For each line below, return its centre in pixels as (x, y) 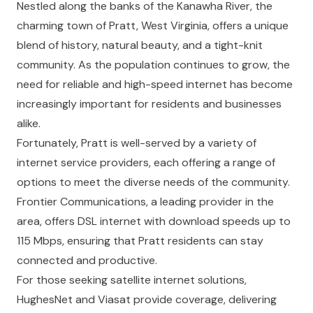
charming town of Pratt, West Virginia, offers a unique (153, 26)
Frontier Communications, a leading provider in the (145, 202)
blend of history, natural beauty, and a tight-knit (140, 45)
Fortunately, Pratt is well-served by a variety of (137, 143)
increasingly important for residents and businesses (149, 104)
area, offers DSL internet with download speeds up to (154, 221)
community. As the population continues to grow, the (153, 65)
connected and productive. (87, 260)
